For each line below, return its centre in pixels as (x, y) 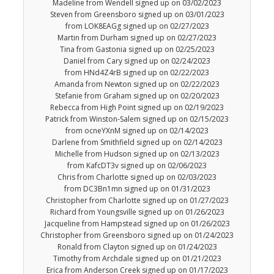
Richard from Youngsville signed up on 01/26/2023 (137, 212)
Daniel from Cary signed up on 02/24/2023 (137, 61)
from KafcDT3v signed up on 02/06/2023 (137, 166)
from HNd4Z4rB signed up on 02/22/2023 (137, 73)
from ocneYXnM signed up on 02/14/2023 (137, 131)
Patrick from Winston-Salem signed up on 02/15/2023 (137, 119)
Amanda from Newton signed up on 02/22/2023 (137, 84)
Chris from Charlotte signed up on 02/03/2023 (137, 177)
